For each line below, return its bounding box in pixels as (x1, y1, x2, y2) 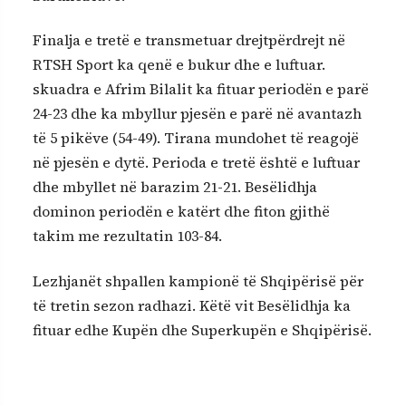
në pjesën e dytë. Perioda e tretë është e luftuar (33, 152, 360, 173)
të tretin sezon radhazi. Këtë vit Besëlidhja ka (33, 295, 351, 315)
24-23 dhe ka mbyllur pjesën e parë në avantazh (33, 103, 362, 124)
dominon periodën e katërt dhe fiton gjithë (33, 201, 330, 222)
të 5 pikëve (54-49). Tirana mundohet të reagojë (33, 128, 359, 149)
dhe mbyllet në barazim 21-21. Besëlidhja (33, 177, 317, 198)
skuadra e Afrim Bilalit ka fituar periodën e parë (33, 79, 369, 100)
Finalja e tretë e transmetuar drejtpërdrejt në (33, 30, 345, 51)
